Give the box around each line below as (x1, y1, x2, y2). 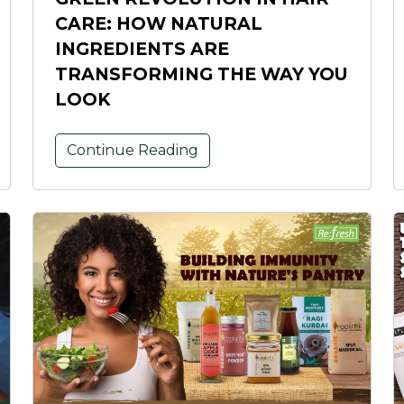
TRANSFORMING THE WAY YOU (55, 63, 348, 86)
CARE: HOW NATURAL (55, 13, 262, 35)
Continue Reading (67, 142, 198, 160)
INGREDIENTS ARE (55, 38, 229, 60)
